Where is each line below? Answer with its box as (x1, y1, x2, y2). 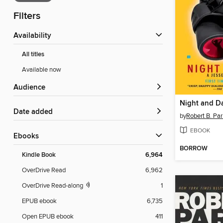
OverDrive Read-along (22, 182, 85, 190)
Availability (18, 31, 51, 41)
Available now (22, 66, 61, 74)
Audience (18, 83, 45, 93)
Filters (13, 10, 40, 23)
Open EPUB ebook (22, 213, 74, 221)
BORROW (180, 144, 208, 153)
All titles (22, 50, 44, 59)
